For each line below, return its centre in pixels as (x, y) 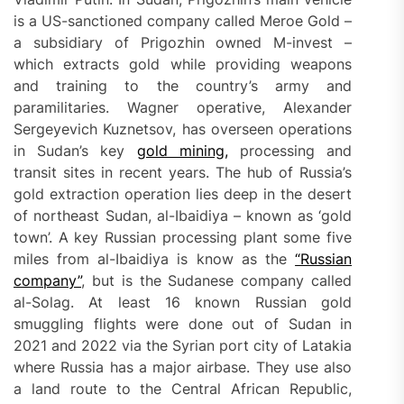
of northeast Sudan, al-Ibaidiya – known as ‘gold (183, 216)
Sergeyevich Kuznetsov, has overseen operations (183, 129)
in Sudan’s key (75, 151)
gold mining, (182, 151)
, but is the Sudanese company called (217, 281)
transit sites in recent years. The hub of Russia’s (183, 173)
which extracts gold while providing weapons (183, 64)
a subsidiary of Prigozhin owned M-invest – (183, 43)
